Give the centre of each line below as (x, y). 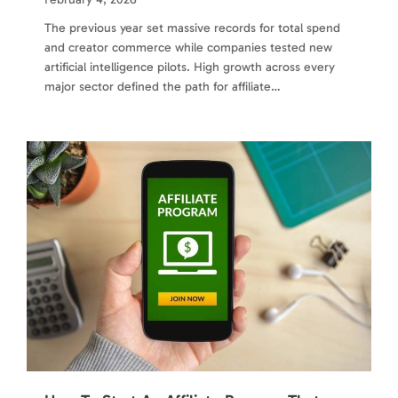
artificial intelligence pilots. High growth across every (190, 68)
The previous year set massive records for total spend (192, 28)
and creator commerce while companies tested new (188, 48)
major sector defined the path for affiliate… (163, 87)
